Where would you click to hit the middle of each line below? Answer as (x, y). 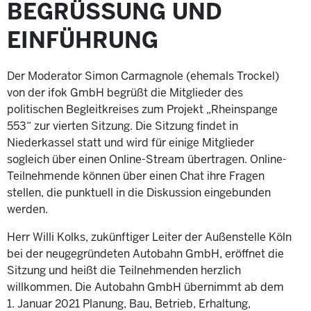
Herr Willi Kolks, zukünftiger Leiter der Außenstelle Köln (149, 237)
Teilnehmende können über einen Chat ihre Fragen (136, 176)
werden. (27, 209)
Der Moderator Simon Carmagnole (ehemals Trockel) (143, 76)
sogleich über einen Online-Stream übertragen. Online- (147, 159)
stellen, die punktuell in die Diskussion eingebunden (139, 192)
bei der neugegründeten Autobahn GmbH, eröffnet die (145, 253)
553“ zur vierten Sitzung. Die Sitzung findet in (123, 126)
